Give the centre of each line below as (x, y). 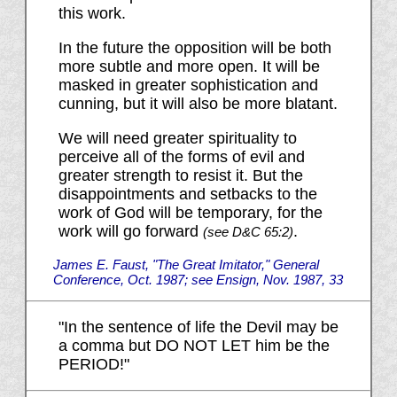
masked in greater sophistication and (188, 86)
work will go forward (130, 232)
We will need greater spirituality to (177, 139)
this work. (92, 14)
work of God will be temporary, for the (190, 213)
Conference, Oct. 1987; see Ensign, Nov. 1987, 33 (198, 280)
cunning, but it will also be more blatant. (198, 104)
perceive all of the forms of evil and (181, 157)
